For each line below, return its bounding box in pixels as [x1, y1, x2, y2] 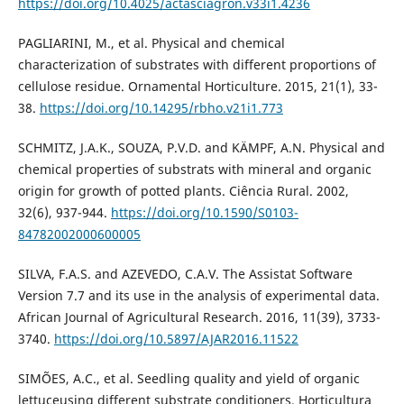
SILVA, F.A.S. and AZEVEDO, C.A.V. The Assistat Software [17, 265, 353, 283]
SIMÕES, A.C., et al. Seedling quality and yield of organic [17, 370, 360, 388]
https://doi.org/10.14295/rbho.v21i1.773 [39, 99, 283, 117]
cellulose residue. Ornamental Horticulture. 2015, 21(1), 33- [17, 78, 378, 96]
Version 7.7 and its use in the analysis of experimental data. [17, 287, 380, 305]
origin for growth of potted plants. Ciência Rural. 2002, [17, 182, 349, 200]
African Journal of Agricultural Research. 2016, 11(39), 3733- [17, 308, 381, 326]
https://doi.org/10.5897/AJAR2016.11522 [53, 330, 298, 348]
